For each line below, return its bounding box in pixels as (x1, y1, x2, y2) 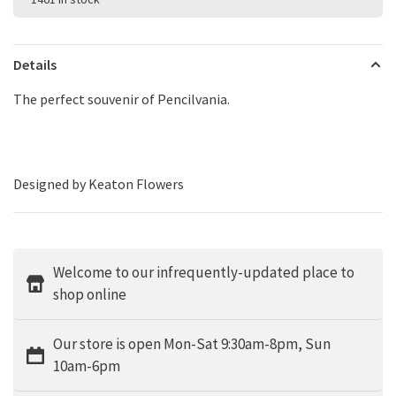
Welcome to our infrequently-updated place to (53, 262, 354, 282)
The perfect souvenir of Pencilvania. (13, 89, 232, 108)
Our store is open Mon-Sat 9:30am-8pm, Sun (53, 333, 331, 354)
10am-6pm (53, 355, 120, 376)
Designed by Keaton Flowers (13, 174, 184, 193)
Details (13, 55, 57, 73)
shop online (53, 284, 126, 304)
